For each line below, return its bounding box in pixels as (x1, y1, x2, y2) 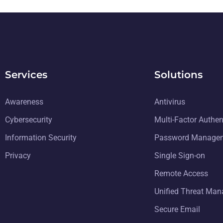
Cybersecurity (5, 115, 52, 124)
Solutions (154, 69, 203, 81)
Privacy (5, 151, 31, 160)
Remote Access (154, 169, 208, 178)
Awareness (5, 97, 43, 107)
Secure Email (154, 205, 200, 214)
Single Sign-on (154, 151, 205, 160)
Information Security (5, 133, 77, 142)
